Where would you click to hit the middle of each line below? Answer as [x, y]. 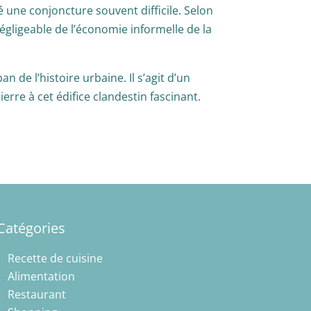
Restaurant [36, 295]
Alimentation [41, 277]
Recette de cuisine [55, 259]
